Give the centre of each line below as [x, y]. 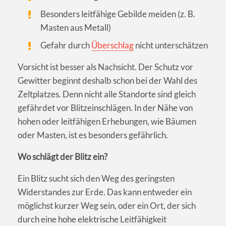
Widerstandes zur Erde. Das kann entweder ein [105, 192]
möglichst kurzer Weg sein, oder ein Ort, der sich [107, 206]
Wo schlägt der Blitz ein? [63, 157]
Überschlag [113, 45]
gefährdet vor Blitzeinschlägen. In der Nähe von [105, 108]
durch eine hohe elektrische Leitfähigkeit [92, 219]
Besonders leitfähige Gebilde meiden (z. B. [118, 14]
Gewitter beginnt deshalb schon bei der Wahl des [107, 81]
